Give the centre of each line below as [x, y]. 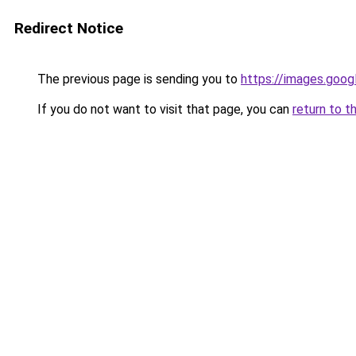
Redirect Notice [69, 28]
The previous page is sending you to [137, 79]
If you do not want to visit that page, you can [163, 109]
